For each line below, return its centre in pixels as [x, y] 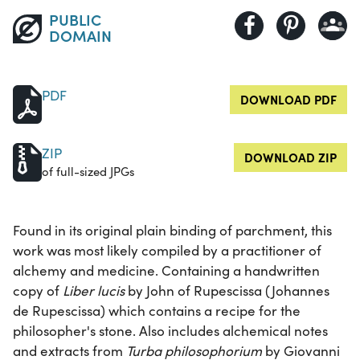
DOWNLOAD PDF [288, 99]
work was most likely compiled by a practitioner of [167, 250]
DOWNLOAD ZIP [290, 157]
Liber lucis [94, 290]
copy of [38, 290]
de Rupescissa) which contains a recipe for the [157, 310]
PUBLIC [75, 18]
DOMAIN [80, 35]
